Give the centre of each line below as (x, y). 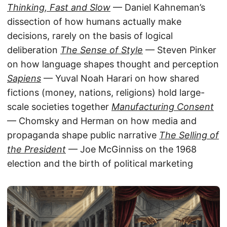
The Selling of (189, 135)
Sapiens (24, 78)
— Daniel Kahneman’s (158, 7)
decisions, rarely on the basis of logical (90, 35)
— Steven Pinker (180, 50)
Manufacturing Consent (163, 106)
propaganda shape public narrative (83, 135)
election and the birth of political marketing (100, 163)
